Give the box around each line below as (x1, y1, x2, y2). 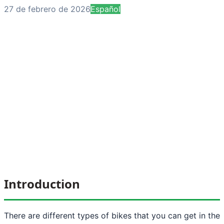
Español (90, 3, 120, 14)
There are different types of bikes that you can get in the (4, 210, 220, 220)
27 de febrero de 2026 (4, 3, 90, 14)
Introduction (4, 175, 80, 192)
